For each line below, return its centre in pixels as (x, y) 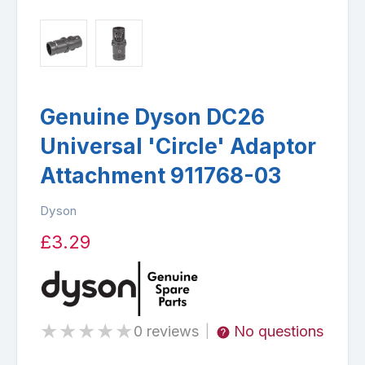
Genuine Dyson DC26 (152, 117)
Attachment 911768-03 (161, 175)
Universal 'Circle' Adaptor (178, 146)
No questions (279, 331)
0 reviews (166, 331)
